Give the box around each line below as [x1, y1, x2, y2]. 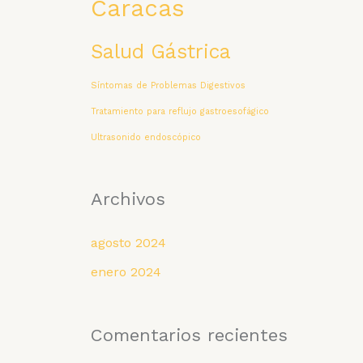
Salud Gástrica [91, 40, 231, 64]
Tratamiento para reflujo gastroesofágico [91, 106, 269, 117]
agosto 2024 [91, 235, 166, 251]
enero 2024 [91, 264, 161, 280]
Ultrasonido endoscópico [91, 132, 201, 143]
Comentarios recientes [91, 324, 288, 345]
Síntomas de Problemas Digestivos [91, 80, 246, 92]
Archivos [91, 189, 165, 210]
